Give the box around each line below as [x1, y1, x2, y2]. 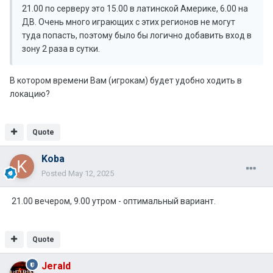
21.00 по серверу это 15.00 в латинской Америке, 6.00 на [22, 4, 248, 14]
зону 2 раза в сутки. [22, 44, 100, 54]
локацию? [10, 89, 50, 99]
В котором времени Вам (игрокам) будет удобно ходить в [10, 76, 242, 86]
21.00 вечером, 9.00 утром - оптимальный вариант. [10, 196, 216, 207]
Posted [41, 169, 68, 179]
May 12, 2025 [68, 169, 114, 179]
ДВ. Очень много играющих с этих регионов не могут [22, 17, 235, 27]
